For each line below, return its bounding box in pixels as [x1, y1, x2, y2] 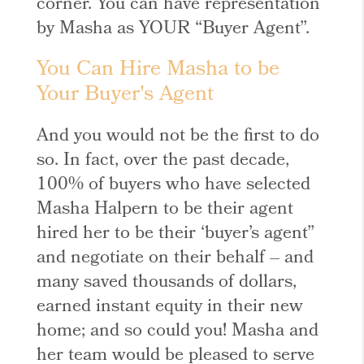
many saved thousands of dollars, [37, 268, 297, 298]
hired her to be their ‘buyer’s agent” [37, 219, 315, 249]
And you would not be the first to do [37, 122, 320, 152]
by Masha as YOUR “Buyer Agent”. [37, 15, 310, 45]
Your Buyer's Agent [37, 78, 214, 114]
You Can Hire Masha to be [37, 53, 280, 89]
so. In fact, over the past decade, [37, 146, 290, 176]
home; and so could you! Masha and [37, 317, 319, 347]
